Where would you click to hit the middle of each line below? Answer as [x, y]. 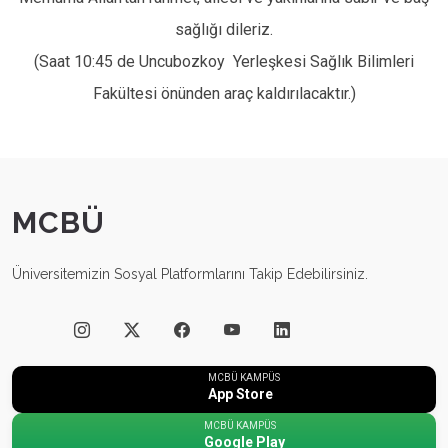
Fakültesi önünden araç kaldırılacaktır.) [224, 93]
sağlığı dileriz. [224, 29]
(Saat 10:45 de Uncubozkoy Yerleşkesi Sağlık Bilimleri [224, 61]
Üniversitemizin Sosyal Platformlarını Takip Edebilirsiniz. [190, 274]
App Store [241, 394]
